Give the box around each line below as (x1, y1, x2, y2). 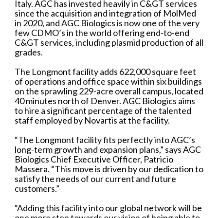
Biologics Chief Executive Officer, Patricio (15, 153, 173, 164)
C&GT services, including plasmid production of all (15, 36, 203, 48)
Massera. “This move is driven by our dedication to (15, 163, 203, 174)
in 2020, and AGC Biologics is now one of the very (15, 17, 200, 28)
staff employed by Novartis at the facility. (15, 114, 171, 126)
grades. (15, 46, 43, 57)
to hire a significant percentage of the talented (15, 105, 191, 116)
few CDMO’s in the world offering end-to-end (15, 27, 189, 38)
